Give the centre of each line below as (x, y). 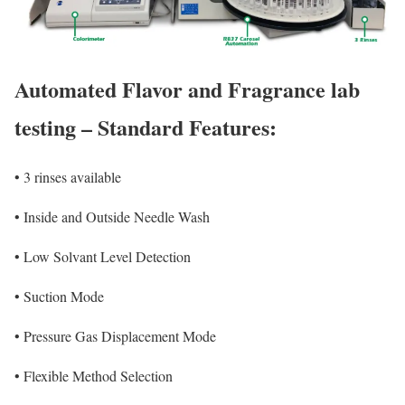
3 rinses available (72, 176)
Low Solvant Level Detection (107, 256)
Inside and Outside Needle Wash (117, 216)
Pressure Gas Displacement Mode (120, 335)
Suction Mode (64, 296)
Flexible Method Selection (98, 375)
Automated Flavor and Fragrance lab (187, 89)
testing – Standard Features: (146, 127)
